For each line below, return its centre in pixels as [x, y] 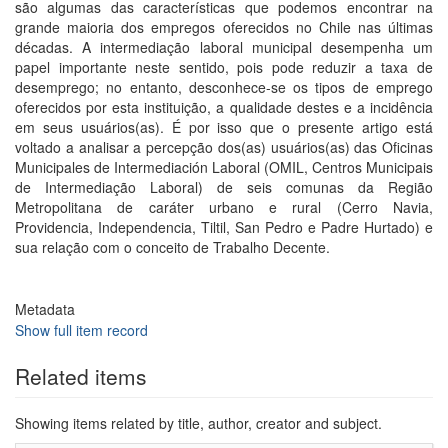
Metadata [45, 309]
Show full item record [81, 330]
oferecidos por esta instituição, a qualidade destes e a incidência [224, 107]
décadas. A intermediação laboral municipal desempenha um [224, 47]
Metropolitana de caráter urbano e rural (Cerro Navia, [224, 207]
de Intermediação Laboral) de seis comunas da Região [224, 187]
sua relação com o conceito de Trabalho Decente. [172, 247]
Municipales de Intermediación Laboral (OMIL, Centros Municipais [224, 167]
